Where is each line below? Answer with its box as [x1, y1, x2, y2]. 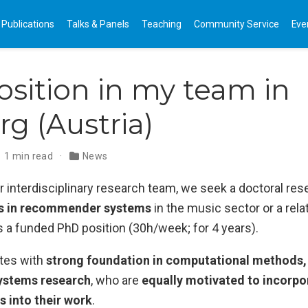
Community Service [194, 18, 279, 30]
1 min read [4, 151, 56, 162]
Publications [1, 18, 54, 30]
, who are [91, 273, 142, 287]
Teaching [142, 18, 181, 30]
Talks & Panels [67, 18, 129, 30]
